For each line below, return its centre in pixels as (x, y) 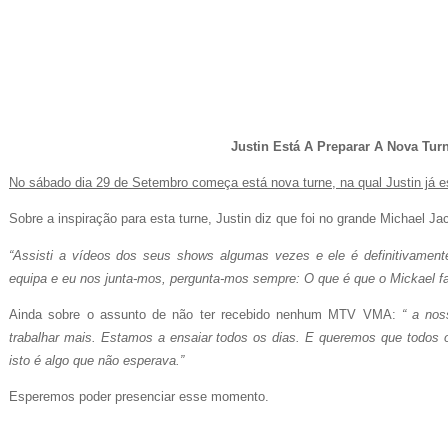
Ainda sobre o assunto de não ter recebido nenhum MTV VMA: (205, 314)
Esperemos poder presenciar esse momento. (139, 397)
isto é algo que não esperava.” (96, 360)
